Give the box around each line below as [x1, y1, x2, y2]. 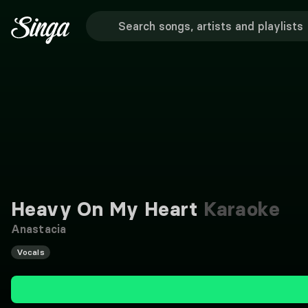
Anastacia [11, 222, 66, 236]
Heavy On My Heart [11, 197, 198, 221]
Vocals [16, 247, 45, 257]
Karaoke [197, 197, 280, 221]
